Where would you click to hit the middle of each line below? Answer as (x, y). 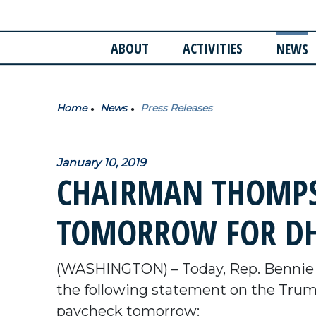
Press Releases (176, 108)
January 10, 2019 (101, 162)
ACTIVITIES (212, 49)
